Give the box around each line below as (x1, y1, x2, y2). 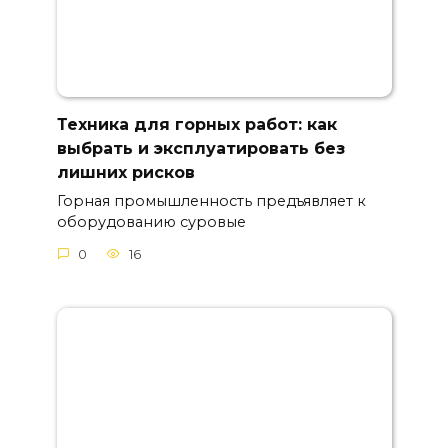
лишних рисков (56, 162, 195, 182)
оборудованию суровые (56, 213, 246, 232)
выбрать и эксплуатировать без (56, 138, 345, 158)
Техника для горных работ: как (56, 114, 337, 134)
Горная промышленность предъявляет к (56, 192, 366, 211)
